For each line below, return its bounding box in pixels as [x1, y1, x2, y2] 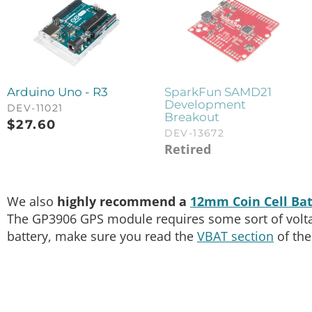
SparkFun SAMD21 [164, 85, 272, 100]
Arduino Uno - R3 [7, 85, 108, 100]
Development [164, 97, 246, 112]
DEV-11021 [7, 102, 63, 115]
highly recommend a [57, 193, 190, 210]
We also [7, 193, 57, 210]
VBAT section [197, 228, 274, 245]
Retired [164, 141, 211, 158]
